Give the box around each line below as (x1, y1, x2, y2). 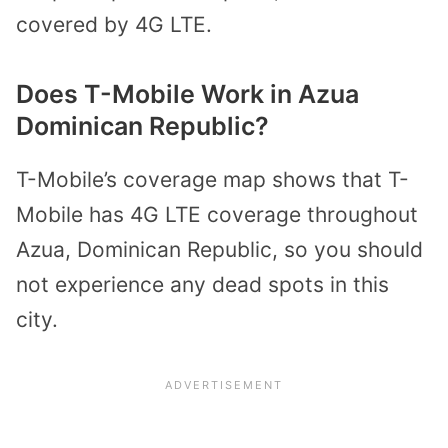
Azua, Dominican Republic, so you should (16, 236, 423, 262)
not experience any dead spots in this (16, 271, 389, 297)
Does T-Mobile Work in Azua (16, 78, 359, 109)
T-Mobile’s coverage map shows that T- (16, 166, 409, 192)
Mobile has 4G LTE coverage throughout (16, 201, 418, 227)
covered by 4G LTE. (16, 12, 212, 38)
